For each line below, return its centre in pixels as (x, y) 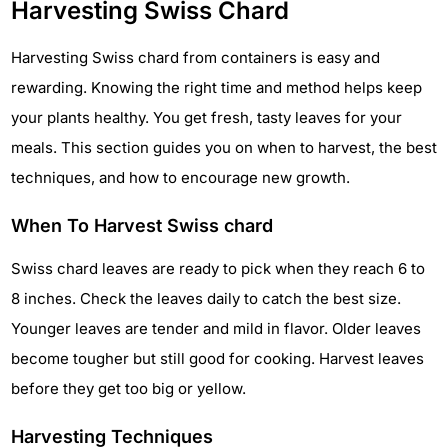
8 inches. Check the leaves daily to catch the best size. (206, 298)
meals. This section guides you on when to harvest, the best (224, 147)
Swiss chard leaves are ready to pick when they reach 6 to (218, 268)
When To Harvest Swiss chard (142, 225)
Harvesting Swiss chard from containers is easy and (195, 57)
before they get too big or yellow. (128, 388)
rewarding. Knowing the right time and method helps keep (216, 87)
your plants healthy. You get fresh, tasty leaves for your (206, 117)
